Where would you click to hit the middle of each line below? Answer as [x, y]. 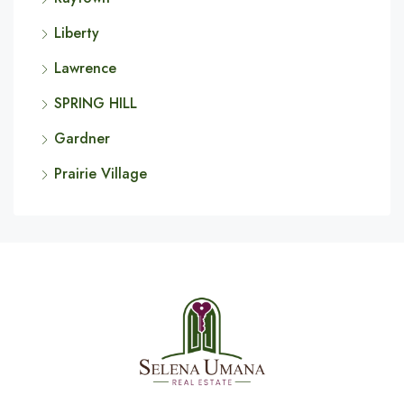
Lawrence [85, 68]
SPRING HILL [96, 103]
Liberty [77, 33]
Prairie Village [101, 174]
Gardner [82, 138]
